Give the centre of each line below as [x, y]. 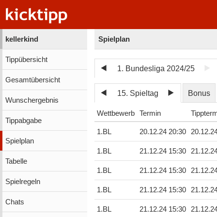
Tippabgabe [23, 120]
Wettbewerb [116, 114]
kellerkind [22, 39]
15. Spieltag [138, 93]
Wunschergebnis [32, 100]
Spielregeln [23, 181]
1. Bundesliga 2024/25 [156, 68]
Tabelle [16, 161]
